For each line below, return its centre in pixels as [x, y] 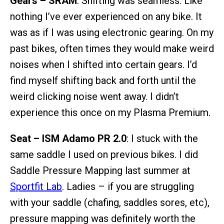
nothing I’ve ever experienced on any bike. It [106, 16]
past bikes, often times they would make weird [112, 48]
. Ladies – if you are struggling [128, 186]
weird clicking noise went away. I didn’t [94, 96]
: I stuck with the [162, 138]
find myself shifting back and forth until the [103, 80]
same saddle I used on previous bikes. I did [104, 154]
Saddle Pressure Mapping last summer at [100, 170]
